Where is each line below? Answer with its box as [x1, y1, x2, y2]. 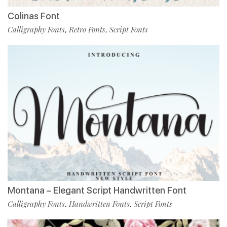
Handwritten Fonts [69, 199, 130, 209]
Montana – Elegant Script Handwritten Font [8, 185, 186, 196]
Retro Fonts [69, 24, 105, 35]
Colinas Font [8, 11, 60, 22]
